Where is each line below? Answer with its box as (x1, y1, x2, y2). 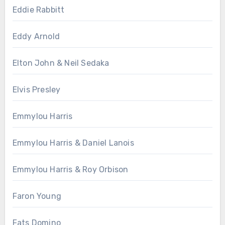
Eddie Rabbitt (12, 5, 65, 15)
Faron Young (12, 191, 61, 201)
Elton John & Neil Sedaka (12, 58, 109, 68)
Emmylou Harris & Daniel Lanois (12, 138, 134, 148)
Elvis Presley (12, 85, 61, 95)
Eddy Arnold (12, 32, 60, 42)
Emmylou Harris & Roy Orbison (12, 165, 129, 175)
